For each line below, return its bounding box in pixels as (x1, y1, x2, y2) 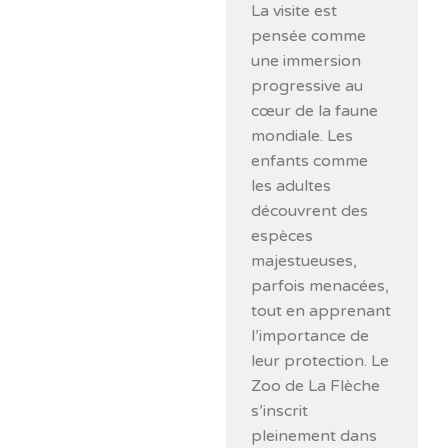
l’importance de (251, 325, 370, 346)
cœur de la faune (251, 100, 379, 121)
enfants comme (251, 150, 369, 171)
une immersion (251, 50, 362, 71)
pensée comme (251, 25, 367, 46)
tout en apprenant (251, 300, 392, 321)
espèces (251, 225, 314, 246)
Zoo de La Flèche (251, 375, 381, 396)
